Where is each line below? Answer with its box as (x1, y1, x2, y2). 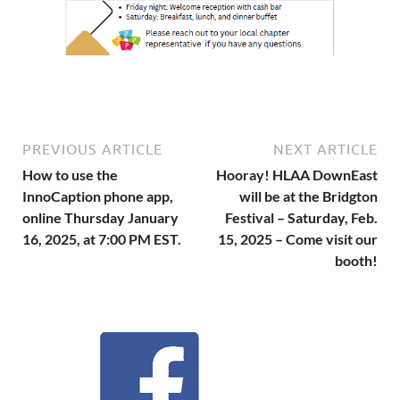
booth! (335, 251, 378, 269)
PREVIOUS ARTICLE (22, 140, 162, 157)
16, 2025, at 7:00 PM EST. (22, 229, 181, 247)
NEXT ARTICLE (273, 140, 378, 157)
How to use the (22, 165, 118, 183)
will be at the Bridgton (239, 187, 378, 204)
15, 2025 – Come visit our (218, 229, 378, 247)
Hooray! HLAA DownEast (216, 165, 378, 183)
